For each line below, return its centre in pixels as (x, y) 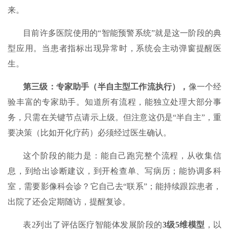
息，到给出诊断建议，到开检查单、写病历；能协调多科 (114, 171)
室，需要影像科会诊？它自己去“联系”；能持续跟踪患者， (114, 187)
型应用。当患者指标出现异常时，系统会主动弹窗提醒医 (114, 49)
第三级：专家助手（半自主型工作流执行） (102, 87)
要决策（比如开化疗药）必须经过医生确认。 (89, 133)
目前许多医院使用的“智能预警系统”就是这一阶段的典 (122, 33)
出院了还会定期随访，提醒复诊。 (69, 202)
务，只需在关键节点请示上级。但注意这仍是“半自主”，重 (114, 118)
